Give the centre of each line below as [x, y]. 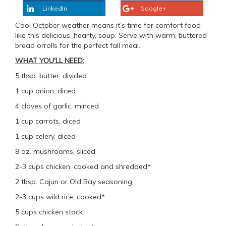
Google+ [153, 9]
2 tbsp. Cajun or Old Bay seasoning [74, 182]
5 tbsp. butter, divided [51, 76]
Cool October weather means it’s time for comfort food [108, 25]
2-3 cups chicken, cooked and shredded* [83, 167]
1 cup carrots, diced [48, 121]
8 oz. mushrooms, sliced [55, 152]
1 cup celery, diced [45, 136]
